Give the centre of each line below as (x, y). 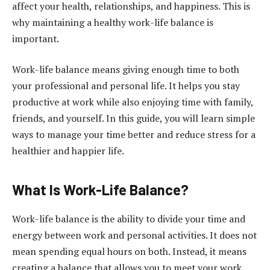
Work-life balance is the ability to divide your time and (129, 218)
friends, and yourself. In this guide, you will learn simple (133, 118)
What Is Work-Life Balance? (100, 189)
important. (36, 38)
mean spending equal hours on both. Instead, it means (129, 251)
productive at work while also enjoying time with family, (133, 102)
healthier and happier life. (68, 151)
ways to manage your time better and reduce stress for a (134, 135)
